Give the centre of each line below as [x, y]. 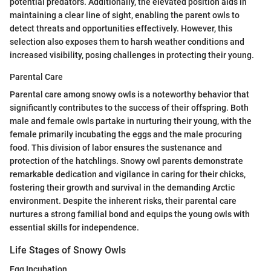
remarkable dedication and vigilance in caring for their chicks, [128, 174]
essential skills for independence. [74, 227]
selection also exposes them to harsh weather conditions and [127, 41]
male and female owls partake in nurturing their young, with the [131, 121]
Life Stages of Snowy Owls [68, 250]
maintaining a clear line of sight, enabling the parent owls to [125, 15]
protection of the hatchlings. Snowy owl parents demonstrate [126, 161]
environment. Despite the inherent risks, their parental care [123, 201]
